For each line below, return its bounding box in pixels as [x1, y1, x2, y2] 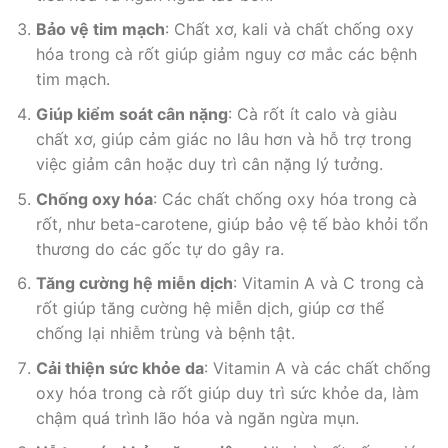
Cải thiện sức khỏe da [35, 357, 204, 378]
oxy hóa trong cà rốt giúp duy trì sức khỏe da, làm [35, 382, 419, 403]
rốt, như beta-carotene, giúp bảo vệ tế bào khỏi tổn [35, 213, 428, 234]
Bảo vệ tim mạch [35, 19, 165, 40]
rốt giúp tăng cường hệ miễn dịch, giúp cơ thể [35, 298, 384, 319]
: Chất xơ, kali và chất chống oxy [164, 19, 414, 40]
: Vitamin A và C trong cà [232, 273, 424, 294]
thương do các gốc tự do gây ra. [35, 238, 284, 259]
